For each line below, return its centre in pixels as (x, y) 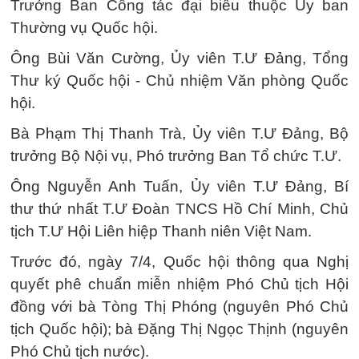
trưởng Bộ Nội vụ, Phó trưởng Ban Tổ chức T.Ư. (176, 156)
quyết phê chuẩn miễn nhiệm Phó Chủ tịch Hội (179, 284)
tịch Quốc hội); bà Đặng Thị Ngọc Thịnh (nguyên (179, 329)
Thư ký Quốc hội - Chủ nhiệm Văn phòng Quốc (179, 81)
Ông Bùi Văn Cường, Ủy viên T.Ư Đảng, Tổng (179, 58)
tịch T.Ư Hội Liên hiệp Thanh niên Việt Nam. (161, 231)
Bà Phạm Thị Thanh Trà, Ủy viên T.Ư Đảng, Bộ (179, 133)
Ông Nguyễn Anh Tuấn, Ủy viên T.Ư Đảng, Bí (179, 186)
